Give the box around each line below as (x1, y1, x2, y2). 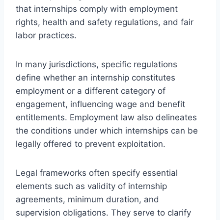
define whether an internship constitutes (16, 72, 175, 82)
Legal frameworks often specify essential (16, 167, 178, 178)
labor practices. (16, 30, 77, 40)
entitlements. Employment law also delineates (16, 112, 197, 122)
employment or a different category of (16, 85, 165, 96)
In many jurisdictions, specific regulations (16, 59, 177, 69)
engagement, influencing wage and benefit (16, 99, 185, 109)
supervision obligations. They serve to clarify (16, 207, 191, 218)
